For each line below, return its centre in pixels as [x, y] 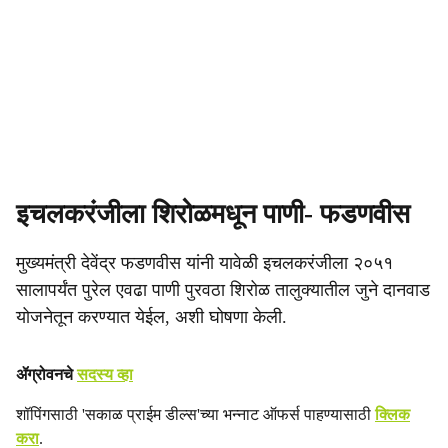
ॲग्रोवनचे [46, 374]
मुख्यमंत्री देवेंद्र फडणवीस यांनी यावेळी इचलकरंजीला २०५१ [204, 263]
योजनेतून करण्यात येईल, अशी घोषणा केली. [151, 317]
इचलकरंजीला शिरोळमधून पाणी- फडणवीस [213, 214]
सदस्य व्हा [105, 374]
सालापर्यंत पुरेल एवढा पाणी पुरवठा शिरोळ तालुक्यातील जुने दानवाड [223, 290]
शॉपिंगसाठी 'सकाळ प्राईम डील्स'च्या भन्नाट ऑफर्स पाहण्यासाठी [195, 414]
